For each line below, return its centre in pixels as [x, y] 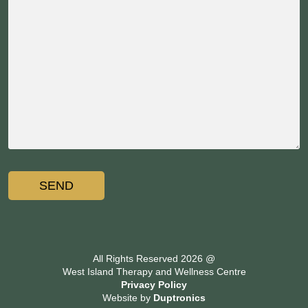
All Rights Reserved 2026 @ [154, 258]
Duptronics [179, 297]
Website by [128, 297]
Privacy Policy [154, 284]
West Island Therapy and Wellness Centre [154, 271]
